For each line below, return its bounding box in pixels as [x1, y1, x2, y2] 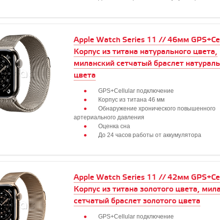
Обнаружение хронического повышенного [98, 105, 216, 112]
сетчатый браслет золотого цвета [74, 196, 200, 206]
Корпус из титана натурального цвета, [74, 47, 218, 56]
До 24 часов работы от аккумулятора [98, 132, 201, 138]
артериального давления [74, 114, 144, 121]
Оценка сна [98, 123, 130, 130]
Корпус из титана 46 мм [98, 96, 165, 103]
